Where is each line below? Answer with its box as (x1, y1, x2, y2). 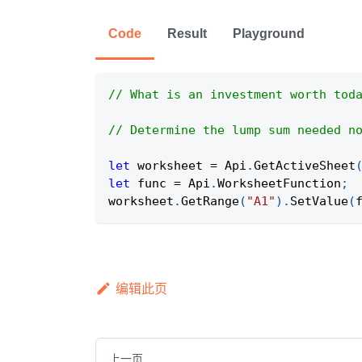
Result (167, 27, 207, 41)
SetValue (290, 194, 348, 209)
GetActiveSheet (254, 158, 356, 174)
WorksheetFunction (217, 176, 341, 192)
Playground (233, 27, 305, 41)
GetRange (181, 194, 239, 209)
